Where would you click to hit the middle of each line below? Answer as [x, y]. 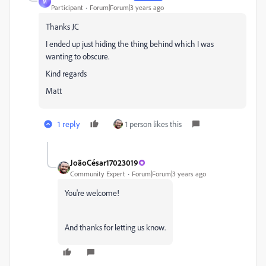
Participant [67, 7]
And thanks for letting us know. [115, 227]
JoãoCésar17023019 [104, 162]
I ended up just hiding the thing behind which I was [130, 44]
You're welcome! [92, 193]
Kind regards [67, 73]
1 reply [69, 124]
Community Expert [98, 174]
